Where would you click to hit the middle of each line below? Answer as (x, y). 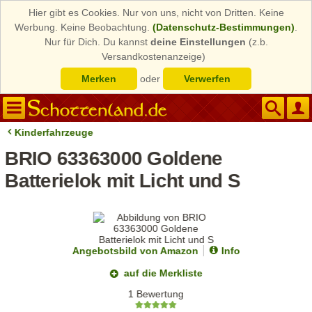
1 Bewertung (156, 294)
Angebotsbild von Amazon (135, 251)
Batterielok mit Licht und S (123, 181)
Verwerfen (207, 79)
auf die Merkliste (164, 273)
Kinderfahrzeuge (54, 132)
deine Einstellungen (198, 42)
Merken (99, 79)
